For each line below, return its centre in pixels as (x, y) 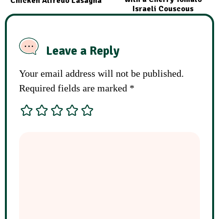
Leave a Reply (83, 50)
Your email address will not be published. (101, 73)
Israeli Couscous (163, 9)
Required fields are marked (74, 88)
